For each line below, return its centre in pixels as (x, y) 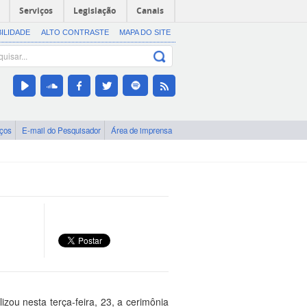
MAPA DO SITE (145, 32)
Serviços (36, 11)
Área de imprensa (142, 131)
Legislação (95, 11)
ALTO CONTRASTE (75, 32)
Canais (150, 11)
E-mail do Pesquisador (61, 131)
